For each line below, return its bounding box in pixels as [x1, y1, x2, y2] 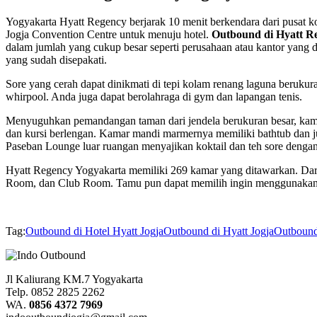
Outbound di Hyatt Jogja [163, 225, 274, 238]
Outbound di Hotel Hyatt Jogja [25, 225, 163, 238]
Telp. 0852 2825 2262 [6, 286, 105, 299]
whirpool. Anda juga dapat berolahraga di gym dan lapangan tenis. [6, 91, 302, 103]
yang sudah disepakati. [6, 54, 107, 67]
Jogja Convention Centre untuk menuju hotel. [6, 28, 212, 41]
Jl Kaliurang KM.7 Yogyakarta [6, 273, 143, 286]
